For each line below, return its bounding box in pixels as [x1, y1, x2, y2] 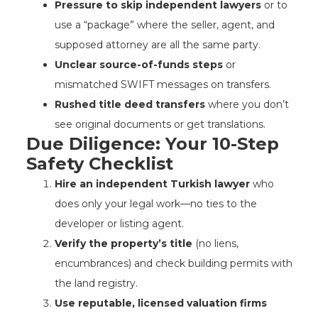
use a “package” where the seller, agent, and [54, 18, 275, 31]
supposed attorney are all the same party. [54, 38, 261, 51]
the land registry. [54, 276, 138, 290]
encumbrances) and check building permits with [54, 256, 292, 270]
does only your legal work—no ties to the [54, 197, 257, 210]
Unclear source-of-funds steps [54, 57, 223, 71]
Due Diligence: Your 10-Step [26, 133, 279, 154]
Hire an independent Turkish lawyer [54, 177, 250, 190]
